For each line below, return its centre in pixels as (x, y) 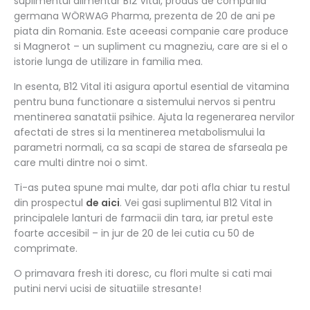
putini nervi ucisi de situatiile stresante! (108, 289)
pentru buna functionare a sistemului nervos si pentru (145, 102)
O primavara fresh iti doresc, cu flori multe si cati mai (143, 274)
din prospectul (50, 203)
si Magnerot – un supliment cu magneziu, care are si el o (151, 47)
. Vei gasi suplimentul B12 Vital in (196, 203)
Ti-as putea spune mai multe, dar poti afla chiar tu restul (152, 188)
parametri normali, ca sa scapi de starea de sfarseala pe (151, 148)
